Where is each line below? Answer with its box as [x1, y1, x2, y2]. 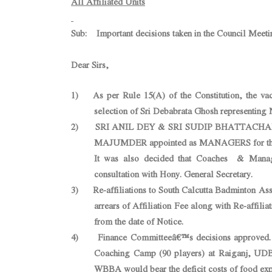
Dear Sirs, [71, 58, 109, 71]
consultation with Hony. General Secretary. [93, 168, 253, 180]
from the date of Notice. [93, 215, 183, 228]
